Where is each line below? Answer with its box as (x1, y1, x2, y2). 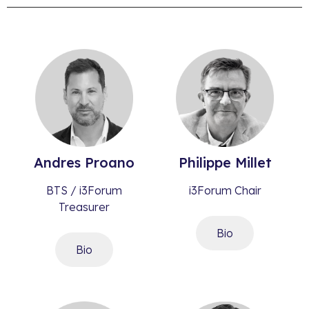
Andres (34, 154, 81, 171)
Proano (81, 154, 134, 171)
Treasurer (59, 200, 110, 214)
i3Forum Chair (188, 183, 261, 197)
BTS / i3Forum (46, 183, 122, 197)
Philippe (178, 154, 231, 171)
